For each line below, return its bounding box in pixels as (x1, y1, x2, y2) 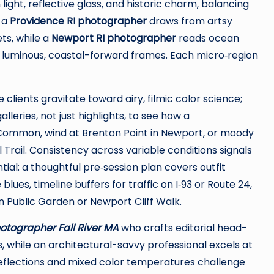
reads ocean (176, 31, 239, 45)
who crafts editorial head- (119, 221, 247, 235)
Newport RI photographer (51, 31, 176, 45)
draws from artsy (147, 14, 232, 28)
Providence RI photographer (10, 14, 147, 28)
